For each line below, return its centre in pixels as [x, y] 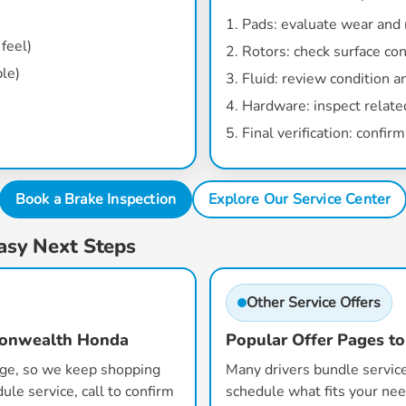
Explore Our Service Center [300, 199]
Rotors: [266, 52]
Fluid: [260, 79]
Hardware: [276, 106]
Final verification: [297, 133]
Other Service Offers [314, 303]
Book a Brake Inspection [96, 199]
